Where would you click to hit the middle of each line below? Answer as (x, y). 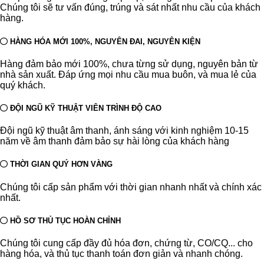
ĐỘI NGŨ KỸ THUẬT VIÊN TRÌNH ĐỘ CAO (85, 108)
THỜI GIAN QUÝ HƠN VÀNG (60, 164)
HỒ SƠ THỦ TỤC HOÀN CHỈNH (64, 220)
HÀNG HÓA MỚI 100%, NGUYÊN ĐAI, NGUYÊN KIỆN (104, 41)
